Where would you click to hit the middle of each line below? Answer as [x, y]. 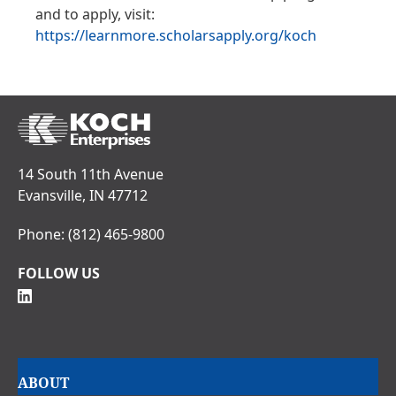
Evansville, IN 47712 [83, 196]
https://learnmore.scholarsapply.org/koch [176, 36]
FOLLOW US [59, 274]
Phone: [43, 235]
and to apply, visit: [95, 15]
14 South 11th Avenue [91, 175]
